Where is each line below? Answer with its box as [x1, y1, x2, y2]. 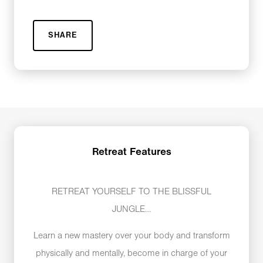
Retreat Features [92, 148, 171, 157]
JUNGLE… [112, 205, 151, 214]
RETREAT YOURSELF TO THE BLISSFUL [52, 188, 211, 197]
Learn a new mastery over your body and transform [33, 231, 230, 240]
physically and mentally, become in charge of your [36, 249, 227, 258]
